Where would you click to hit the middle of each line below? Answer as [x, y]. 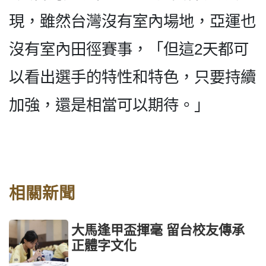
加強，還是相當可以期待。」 [109, 105]
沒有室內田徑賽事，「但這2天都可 [129, 49]
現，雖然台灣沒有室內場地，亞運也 [132, 21]
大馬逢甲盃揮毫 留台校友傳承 [158, 230]
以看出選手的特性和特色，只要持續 [132, 77]
